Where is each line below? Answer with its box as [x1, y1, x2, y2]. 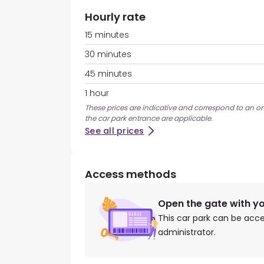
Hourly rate [85, 9, 146, 25]
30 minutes [85, 48, 131, 61]
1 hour [85, 87, 109, 100]
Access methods [85, 167, 176, 182]
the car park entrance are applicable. [85, 113, 213, 124]
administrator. [158, 226, 216, 239]
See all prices [85, 125, 144, 137]
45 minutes [85, 68, 132, 80]
